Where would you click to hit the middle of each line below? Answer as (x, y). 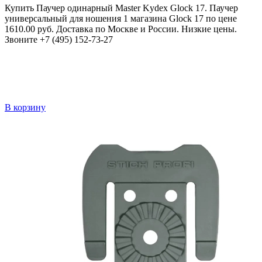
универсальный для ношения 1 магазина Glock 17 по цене (121, 19)
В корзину (25, 108)
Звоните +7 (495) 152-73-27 (59, 40)
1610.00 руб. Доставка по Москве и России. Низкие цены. (121, 29)
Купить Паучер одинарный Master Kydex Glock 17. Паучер (121, 8)
